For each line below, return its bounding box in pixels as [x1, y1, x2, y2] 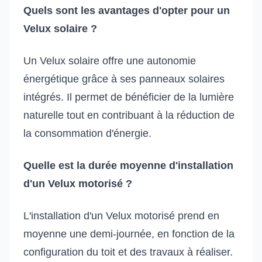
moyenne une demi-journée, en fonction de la [23, 228, 235, 240]
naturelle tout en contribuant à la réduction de [23, 109, 235, 122]
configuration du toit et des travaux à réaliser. [23, 246, 233, 258]
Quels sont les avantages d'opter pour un [23, 5, 230, 17]
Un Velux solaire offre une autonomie [23, 55, 196, 67]
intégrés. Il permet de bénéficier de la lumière [23, 91, 234, 104]
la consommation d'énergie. [23, 127, 151, 140]
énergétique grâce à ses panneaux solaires [23, 73, 225, 85]
